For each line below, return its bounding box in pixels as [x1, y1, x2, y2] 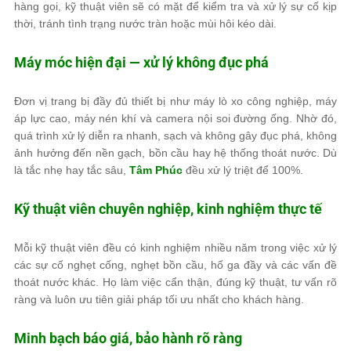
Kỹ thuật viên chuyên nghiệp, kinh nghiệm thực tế [14, 201, 322, 217]
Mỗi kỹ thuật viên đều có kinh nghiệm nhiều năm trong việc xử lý [14, 241, 337, 254]
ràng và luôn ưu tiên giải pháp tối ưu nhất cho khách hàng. [14, 293, 304, 306]
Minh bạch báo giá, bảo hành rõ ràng [14, 330, 242, 346]
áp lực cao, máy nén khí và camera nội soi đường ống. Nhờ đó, [14, 112, 337, 125]
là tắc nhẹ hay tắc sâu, [14, 164, 129, 176]
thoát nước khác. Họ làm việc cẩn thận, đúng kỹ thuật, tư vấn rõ [14, 276, 337, 288]
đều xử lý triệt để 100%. [183, 164, 303, 176]
